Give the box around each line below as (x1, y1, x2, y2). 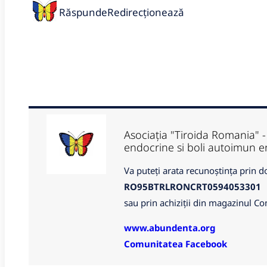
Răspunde (59, 5, 107, 19)
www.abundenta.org (124, 221, 215, 234)
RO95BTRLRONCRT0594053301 (124, 180, 261, 193)
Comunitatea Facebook (124, 237, 227, 250)
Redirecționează (107, 5, 184, 19)
